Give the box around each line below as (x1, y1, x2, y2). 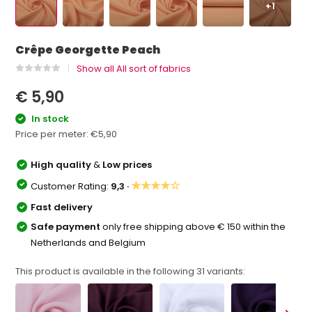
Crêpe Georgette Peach (15, 42, 161, 58)
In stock (29, 112, 70, 125)
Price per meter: (15, 127, 91, 141)
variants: (205, 264, 246, 278)
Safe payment (31, 219, 103, 233)
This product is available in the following (15, 264, 197, 278)
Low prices (102, 157, 153, 171)
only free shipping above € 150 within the (102, 219, 286, 233)
